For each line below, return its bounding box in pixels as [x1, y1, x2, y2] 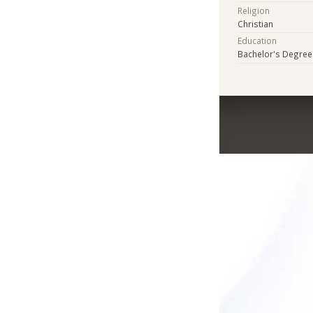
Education [238, 35, 277, 47]
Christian [238, 17, 274, 29]
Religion [238, 4, 270, 16]
